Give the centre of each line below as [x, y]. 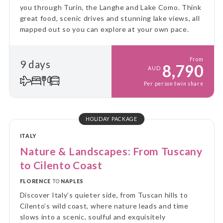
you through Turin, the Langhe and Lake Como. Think [111, 7]
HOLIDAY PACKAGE [111, 119]
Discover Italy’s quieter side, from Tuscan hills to [104, 195]
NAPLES [72, 181]
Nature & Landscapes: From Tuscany [111, 151]
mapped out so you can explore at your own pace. [104, 29]
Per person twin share [173, 84]
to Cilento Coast [61, 165]
